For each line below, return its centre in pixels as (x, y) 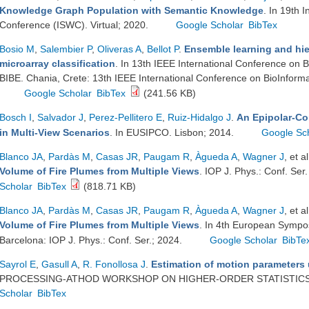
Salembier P (66, 49)
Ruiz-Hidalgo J (199, 117)
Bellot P (163, 49)
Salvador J (60, 117)
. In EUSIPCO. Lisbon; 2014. (173, 132)
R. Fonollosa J (114, 264)
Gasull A (59, 264)
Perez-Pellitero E (126, 117)
